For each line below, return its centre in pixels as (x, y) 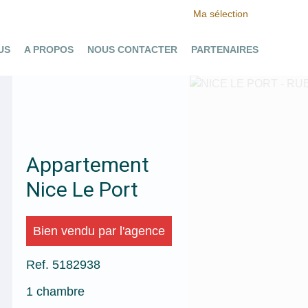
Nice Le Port (82, 189)
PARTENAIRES (225, 49)
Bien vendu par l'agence (99, 231)
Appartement (87, 165)
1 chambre (55, 291)
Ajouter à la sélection (142, 90)
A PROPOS (49, 49)
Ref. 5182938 (63, 265)
